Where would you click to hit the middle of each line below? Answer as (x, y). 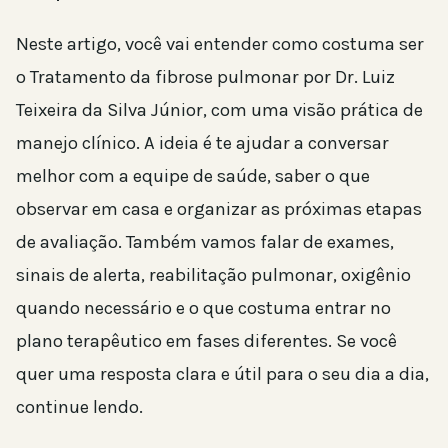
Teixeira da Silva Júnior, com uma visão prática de (219, 109)
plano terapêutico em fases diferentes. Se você (206, 340)
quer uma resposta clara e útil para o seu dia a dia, (222, 373)
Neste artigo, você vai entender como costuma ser (220, 43)
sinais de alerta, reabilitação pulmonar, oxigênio (213, 274)
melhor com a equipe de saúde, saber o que (193, 175)
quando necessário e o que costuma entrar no (203, 307)
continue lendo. (79, 406)
